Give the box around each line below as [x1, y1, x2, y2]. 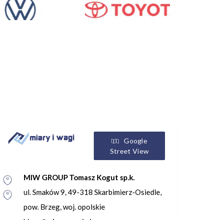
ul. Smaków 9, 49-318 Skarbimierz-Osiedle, [24, 187, 162, 196]
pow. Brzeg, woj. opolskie [24, 202, 106, 211]
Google [124, 136, 148, 145]
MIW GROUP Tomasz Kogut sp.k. [24, 172, 135, 182]
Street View [110, 146, 149, 155]
